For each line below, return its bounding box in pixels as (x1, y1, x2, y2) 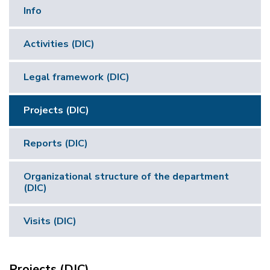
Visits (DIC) (24, 214, 77, 228)
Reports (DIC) (24, 136, 88, 150)
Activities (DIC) (24, 37, 95, 51)
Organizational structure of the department (24, 169, 229, 183)
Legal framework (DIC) (24, 70, 130, 84)
